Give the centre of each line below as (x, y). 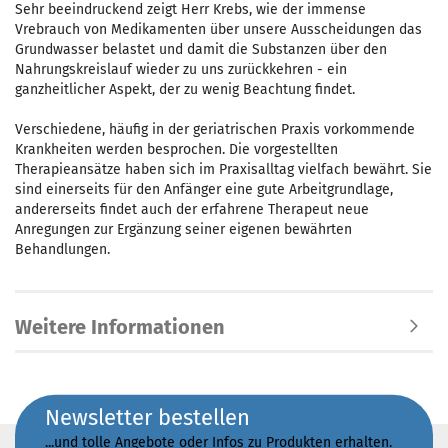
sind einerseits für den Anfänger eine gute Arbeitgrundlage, (204, 189)
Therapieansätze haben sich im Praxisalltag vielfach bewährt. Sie (223, 169)
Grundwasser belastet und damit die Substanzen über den (201, 49)
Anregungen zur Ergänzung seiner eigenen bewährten (183, 229)
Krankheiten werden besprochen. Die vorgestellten (176, 149)
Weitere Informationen (120, 327)
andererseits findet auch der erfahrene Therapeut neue (192, 209)
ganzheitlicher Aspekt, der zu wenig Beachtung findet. (185, 89)
